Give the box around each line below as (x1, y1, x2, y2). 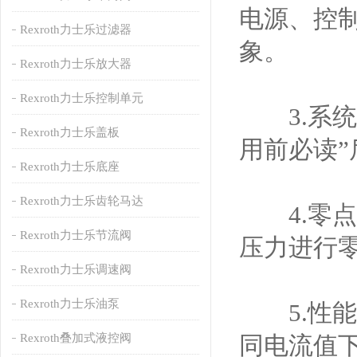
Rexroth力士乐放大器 (19, 57, 131, 70)
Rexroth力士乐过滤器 (19, 23, 131, 36)
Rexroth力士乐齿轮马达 (19, 194, 143, 207)
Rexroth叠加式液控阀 (19, 331, 131, 344)
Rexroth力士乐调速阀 (19, 263, 131, 276)
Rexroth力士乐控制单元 (19, 92, 143, 104)
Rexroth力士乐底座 (19, 160, 120, 173)
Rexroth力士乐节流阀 (19, 229, 131, 241)
